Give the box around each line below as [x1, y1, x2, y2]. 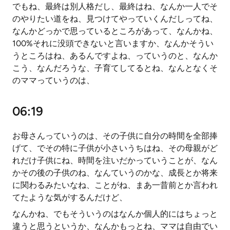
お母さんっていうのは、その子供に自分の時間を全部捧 [12, 131, 218, 141]
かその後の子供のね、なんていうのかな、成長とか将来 [12, 168, 218, 178]
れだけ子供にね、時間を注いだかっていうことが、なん [12, 156, 218, 165]
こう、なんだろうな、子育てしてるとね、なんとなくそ [12, 63, 218, 73]
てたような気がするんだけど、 [12, 193, 127, 202]
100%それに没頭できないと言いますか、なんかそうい [12, 39, 214, 48]
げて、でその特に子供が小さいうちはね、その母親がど [12, 143, 218, 153]
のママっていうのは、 [12, 75, 94, 85]
